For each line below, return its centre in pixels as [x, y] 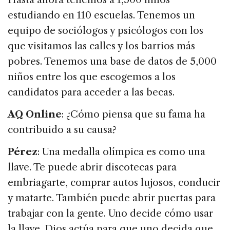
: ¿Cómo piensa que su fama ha [133, 114]
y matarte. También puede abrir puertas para [112, 198]
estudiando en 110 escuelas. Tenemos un [101, 15]
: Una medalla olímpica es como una [121, 152]
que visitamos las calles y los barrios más [101, 46]
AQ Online [35, 114]
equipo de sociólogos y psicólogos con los [106, 31]
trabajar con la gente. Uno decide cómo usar [110, 214]
